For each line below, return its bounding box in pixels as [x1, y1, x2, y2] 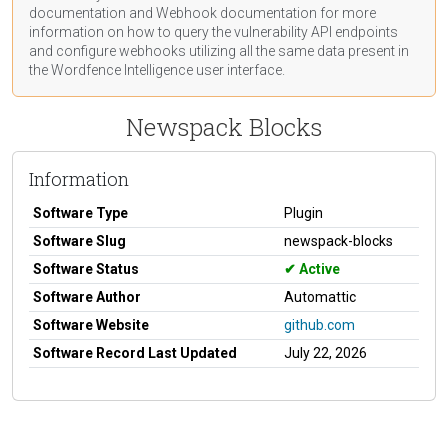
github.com [284, 316, 355, 333]
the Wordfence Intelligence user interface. [29, 61, 285, 78]
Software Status [33, 260, 139, 277]
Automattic [284, 288, 356, 305]
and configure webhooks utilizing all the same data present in [29, 42, 409, 59]
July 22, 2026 [284, 344, 367, 361]
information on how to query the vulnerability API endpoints [29, 23, 398, 40]
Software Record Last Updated [33, 344, 237, 361]
